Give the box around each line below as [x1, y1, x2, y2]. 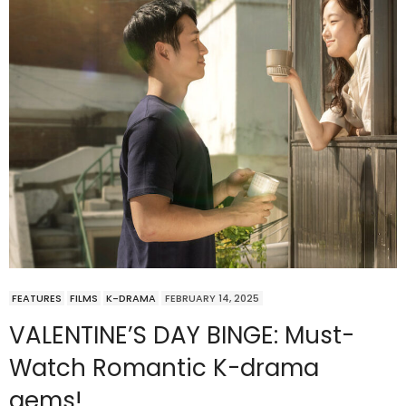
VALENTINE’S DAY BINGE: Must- [9, 319, 354, 353]
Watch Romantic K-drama [9, 352, 319, 385]
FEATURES [12, 291, 62, 306]
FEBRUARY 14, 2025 [165, 291, 259, 306]
